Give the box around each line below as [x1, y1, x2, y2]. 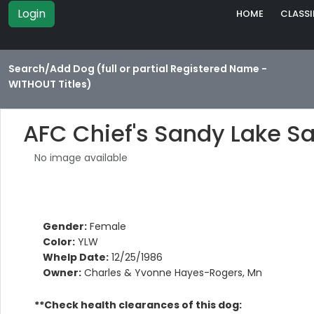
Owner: [43, 266, 81, 280]
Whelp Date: [43, 250, 109, 265]
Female [87, 219, 126, 234]
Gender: [43, 219, 87, 234]
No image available [34, 151, 128, 165]
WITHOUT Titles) [8, 77, 92, 92]
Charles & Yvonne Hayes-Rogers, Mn [81, 266, 262, 280]
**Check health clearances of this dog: [34, 298, 242, 313]
